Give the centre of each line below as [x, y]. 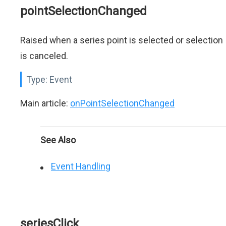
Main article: [45, 103]
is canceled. [44, 56]
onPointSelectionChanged [122, 103]
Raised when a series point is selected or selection [122, 40]
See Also [58, 140]
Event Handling [81, 166]
